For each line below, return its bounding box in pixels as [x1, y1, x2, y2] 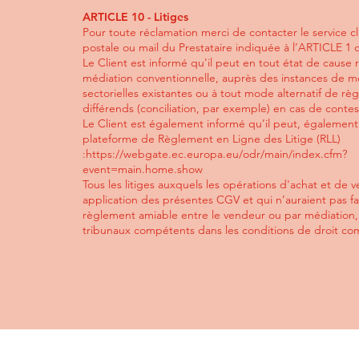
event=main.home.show [83, 162, 203, 176]
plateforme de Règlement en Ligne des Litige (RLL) [83, 131, 341, 146]
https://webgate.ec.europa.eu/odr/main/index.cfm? [86, 147, 347, 161]
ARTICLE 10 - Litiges [83, 10, 188, 24]
